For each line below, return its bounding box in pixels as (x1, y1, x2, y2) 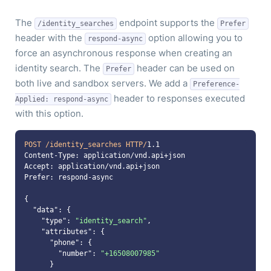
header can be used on (134, 62, 235, 74)
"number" (58, 249, 92, 258)
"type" (41, 217, 67, 225)
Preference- (193, 80, 240, 88)
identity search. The (15, 62, 103, 74)
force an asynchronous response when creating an (15, 47, 232, 59)
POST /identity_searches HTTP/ (24, 140, 147, 149)
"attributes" (41, 227, 92, 236)
